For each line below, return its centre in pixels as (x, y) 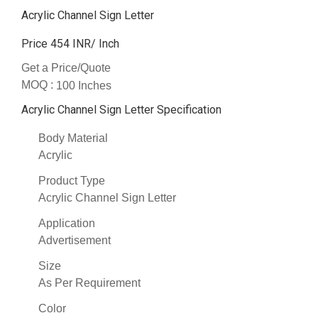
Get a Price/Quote (66, 68)
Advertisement (75, 241)
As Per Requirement (89, 283)
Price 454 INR (56, 43)
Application (67, 224)
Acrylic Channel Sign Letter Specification (121, 110)
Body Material (73, 138)
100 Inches (84, 86)
